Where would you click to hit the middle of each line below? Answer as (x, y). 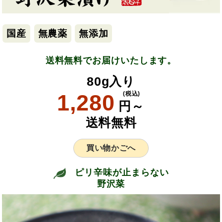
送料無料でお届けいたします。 (111, 60)
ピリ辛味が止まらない (120, 172)
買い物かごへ (111, 148)
